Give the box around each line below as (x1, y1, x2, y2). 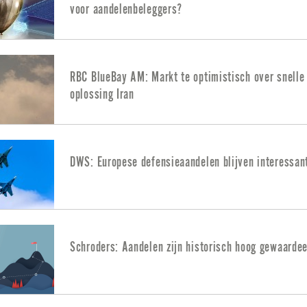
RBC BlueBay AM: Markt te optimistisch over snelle (70, 69, 305, 84)
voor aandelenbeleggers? (70, 1, 183, 16)
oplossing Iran (70, 86, 134, 101)
